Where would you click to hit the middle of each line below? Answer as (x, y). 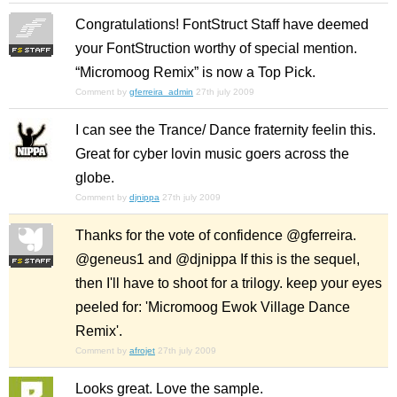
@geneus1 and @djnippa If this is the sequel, (218, 260)
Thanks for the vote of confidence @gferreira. (216, 236)
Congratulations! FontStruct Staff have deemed (222, 25)
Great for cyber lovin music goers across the (212, 154)
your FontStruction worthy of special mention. (216, 49)
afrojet (142, 351)
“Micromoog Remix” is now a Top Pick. (195, 73)
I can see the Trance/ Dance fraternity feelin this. (226, 130)
